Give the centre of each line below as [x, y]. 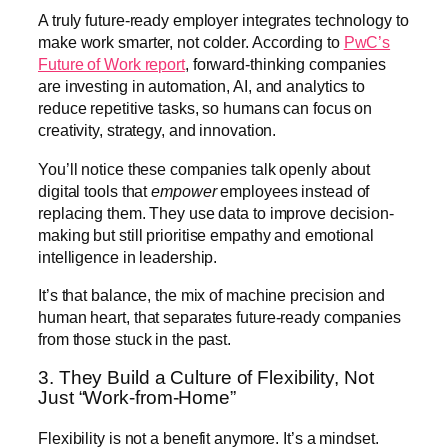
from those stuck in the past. [135, 338]
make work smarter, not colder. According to [191, 42]
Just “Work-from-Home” [137, 398]
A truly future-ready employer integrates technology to [223, 20]
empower [184, 190]
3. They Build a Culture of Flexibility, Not [206, 378]
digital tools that [95, 190]
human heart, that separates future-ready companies [219, 316]
